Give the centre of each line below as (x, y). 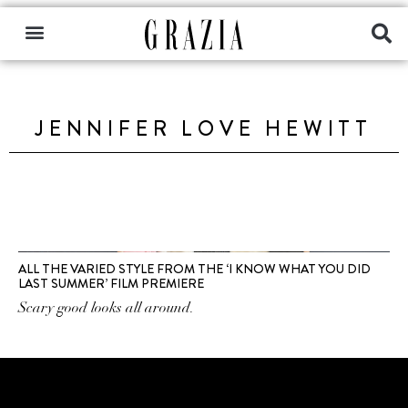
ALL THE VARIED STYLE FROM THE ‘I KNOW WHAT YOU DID (194, 269)
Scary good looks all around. (106, 308)
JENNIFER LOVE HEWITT (204, 129)
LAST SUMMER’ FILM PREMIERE (111, 283)
